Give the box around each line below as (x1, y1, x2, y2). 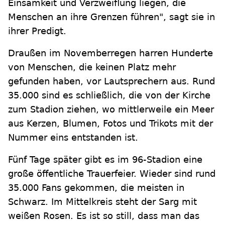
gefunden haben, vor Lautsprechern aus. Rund (8, 76, 215, 86)
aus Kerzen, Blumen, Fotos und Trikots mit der (8, 118, 213, 129)
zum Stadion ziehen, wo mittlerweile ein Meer (8, 104, 214, 115)
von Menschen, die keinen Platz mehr (8, 62, 176, 72)
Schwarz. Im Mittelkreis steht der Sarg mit (8, 196, 197, 207)
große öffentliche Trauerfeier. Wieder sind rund (8, 168, 215, 179)
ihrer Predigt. (8, 26, 66, 36)
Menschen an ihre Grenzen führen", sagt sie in (8, 12, 215, 22)
